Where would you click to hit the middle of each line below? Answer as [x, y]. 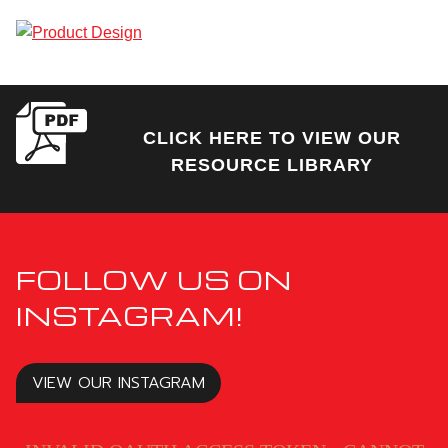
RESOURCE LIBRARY [272, 164]
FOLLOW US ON [154, 278]
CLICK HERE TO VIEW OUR [272, 137]
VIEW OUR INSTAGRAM [118, 382]
